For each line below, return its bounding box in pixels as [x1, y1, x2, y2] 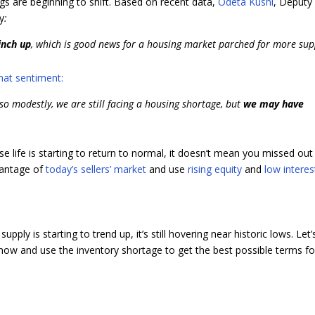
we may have [243, 96, 304, 110]
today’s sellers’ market [46, 162, 147, 176]
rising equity [188, 162, 243, 176]
